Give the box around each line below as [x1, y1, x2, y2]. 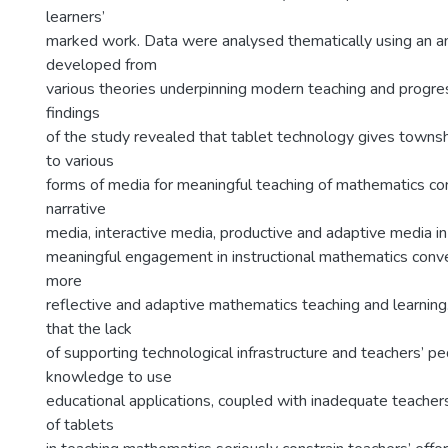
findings [46, 102, 100, 124]
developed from [46, 54, 157, 76]
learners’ [46, 6, 105, 28]
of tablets [46, 414, 114, 436]
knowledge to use [46, 366, 172, 388]
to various [46, 150, 114, 172]
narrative [46, 198, 106, 220]
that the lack [46, 318, 132, 340]
